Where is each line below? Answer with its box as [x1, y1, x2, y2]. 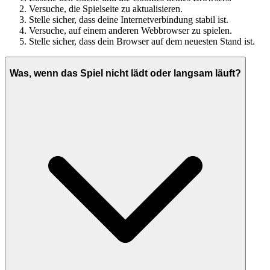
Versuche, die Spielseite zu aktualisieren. [29, 4, 183, 14]
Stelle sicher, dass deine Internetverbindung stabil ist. [29, 14, 228, 25]
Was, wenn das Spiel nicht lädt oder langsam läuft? [10, 67, 241, 78]
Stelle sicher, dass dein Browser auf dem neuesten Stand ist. [29, 36, 255, 47]
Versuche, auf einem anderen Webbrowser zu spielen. [29, 25, 232, 36]
